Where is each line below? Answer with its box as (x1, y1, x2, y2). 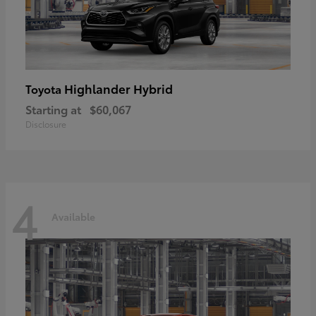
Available (51, 209, 95, 224)
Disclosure (25, 117, 66, 130)
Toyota (25, 80, 64, 97)
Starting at (25, 100, 81, 117)
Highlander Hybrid (64, 79, 173, 97)
